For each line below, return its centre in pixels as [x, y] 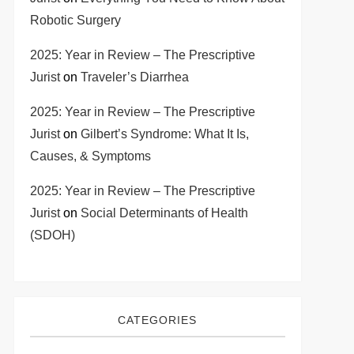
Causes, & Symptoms [90, 156]
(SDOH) [52, 235]
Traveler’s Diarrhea [134, 77]
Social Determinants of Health [164, 213]
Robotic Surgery [75, 20]
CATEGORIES [158, 320]
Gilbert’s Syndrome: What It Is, [164, 134]
